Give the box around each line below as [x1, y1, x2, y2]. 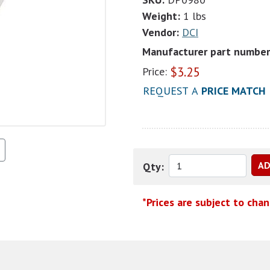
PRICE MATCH [201, 84, 266, 98]
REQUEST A [143, 84, 201, 98]
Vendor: [142, 25, 179, 39]
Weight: [142, 9, 180, 23]
